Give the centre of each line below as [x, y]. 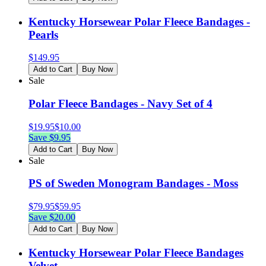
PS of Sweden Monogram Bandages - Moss [133, 183]
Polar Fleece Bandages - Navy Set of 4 [121, 104]
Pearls [43, 34]
